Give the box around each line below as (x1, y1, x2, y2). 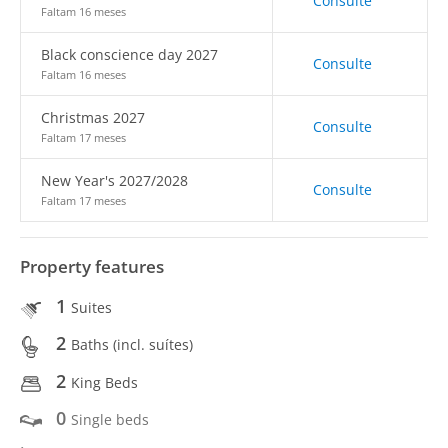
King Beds (71, 372, 138, 392)
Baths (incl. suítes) (71, 335, 193, 355)
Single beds (71, 409, 149, 429)
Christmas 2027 (41, 108, 145, 127)
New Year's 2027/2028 (41, 171, 188, 190)
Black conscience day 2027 (41, 45, 218, 64)
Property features (20, 255, 164, 278)
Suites (71, 298, 112, 317)
